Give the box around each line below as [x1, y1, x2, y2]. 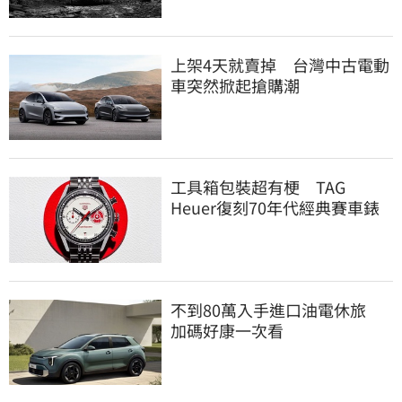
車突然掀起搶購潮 [170, 73, 300, 97]
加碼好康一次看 [170, 318, 284, 342]
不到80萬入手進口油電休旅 [170, 297, 382, 321]
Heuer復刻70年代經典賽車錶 [170, 196, 380, 220]
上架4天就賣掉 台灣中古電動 [170, 52, 389, 76]
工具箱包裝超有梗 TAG [170, 175, 345, 199]
